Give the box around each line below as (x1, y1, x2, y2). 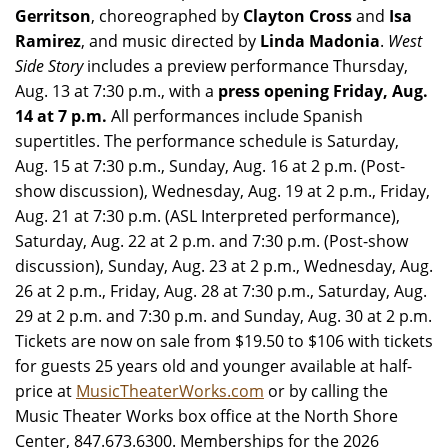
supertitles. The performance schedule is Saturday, (15, 130, 399, 152)
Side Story (15, 55, 87, 77)
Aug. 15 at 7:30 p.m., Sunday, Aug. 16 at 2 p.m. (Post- (15, 155, 405, 177)
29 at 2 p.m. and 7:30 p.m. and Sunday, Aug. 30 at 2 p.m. (15, 305, 432, 327)
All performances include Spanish (107, 105, 363, 127)
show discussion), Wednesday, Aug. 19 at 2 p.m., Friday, (15, 180, 430, 202)
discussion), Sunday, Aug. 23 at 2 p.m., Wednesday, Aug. (15, 255, 433, 277)
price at (15, 380, 76, 402)
